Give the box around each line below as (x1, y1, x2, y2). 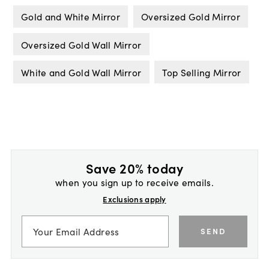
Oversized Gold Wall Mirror (21, 37, 142, 51)
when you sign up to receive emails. (55, 175, 214, 189)
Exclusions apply (103, 193, 166, 205)
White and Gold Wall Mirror (21, 65, 142, 79)
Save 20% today (85, 159, 184, 178)
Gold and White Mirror (21, 10, 120, 23)
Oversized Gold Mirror (141, 10, 240, 23)
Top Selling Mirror (162, 65, 241, 79)
